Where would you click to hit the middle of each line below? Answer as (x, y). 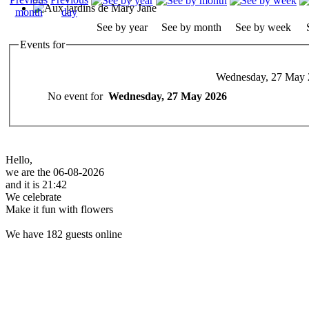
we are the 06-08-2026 (55, 172)
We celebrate (33, 197)
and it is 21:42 (36, 185)
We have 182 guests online (64, 234)
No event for (78, 96)
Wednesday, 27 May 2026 (168, 96)
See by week (263, 27)
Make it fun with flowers (59, 209)
